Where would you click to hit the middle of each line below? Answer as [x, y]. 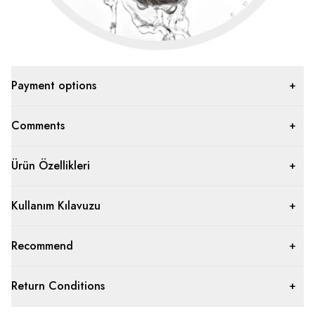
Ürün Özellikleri [51, 166]
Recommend [42, 246]
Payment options [54, 86]
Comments [38, 126]
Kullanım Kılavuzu [56, 206]
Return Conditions [58, 286]
